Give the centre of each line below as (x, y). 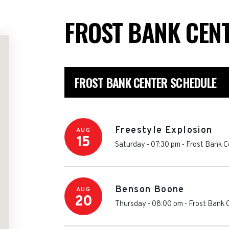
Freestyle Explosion (164, 131)
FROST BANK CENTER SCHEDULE (146, 82)
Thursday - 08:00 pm (149, 204)
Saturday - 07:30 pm (148, 145)
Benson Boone (150, 190)
